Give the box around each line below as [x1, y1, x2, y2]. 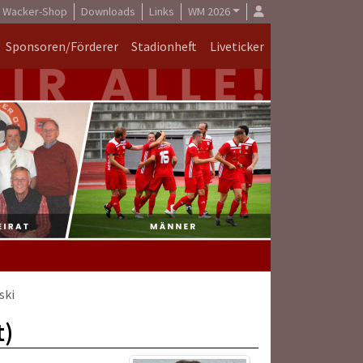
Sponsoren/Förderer [6, 38, 118, 54]
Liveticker [210, 38, 264, 54]
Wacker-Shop [2, 4, 67, 19]
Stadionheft [131, 38, 197, 54]
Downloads [80, 4, 135, 19]
